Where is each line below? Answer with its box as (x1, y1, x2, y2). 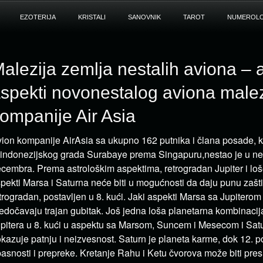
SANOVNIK (127, 14, 161, 21)
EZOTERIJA (19, 14, 56, 21)
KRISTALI (77, 14, 106, 21)
